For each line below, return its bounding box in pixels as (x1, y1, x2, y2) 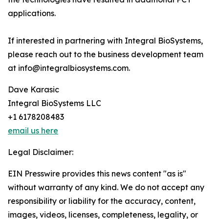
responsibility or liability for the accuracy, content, (8, 196, 196, 206)
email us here (8, 126, 58, 136)
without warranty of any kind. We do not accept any (8, 182, 204, 193)
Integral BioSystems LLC (8, 98, 101, 109)
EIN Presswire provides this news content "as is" (8, 169, 186, 179)
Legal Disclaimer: (8, 147, 73, 157)
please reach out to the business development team (8, 49, 203, 60)
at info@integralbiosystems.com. (8, 63, 130, 73)
